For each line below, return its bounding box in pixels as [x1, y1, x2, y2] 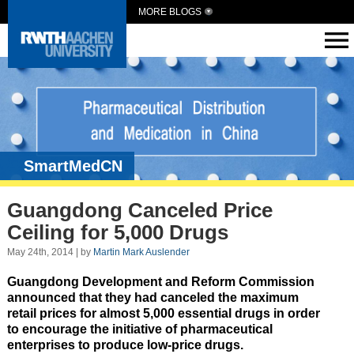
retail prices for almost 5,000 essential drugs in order [6, 306, 320, 320]
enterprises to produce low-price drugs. [6, 337, 243, 352]
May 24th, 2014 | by [6, 246, 93, 258]
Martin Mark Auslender [92, 246, 190, 258]
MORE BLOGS [138, 6, 201, 17]
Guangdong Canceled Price [6, 198, 273, 223]
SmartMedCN [24, 156, 122, 175]
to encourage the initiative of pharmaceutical [6, 322, 273, 336]
